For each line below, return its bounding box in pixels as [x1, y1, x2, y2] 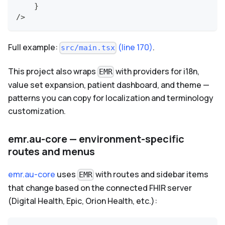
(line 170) [117, 42, 153, 53]
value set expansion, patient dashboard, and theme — [8, 79, 209, 90]
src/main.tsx [61, 43, 116, 53]
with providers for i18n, [114, 65, 200, 77]
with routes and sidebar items [94, 168, 209, 180]
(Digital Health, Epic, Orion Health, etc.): [8, 195, 157, 206]
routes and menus [8, 144, 95, 158]
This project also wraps [8, 65, 97, 77]
